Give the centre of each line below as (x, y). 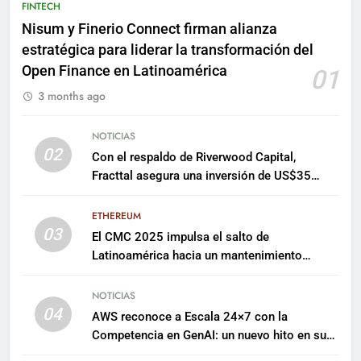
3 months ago (72, 95)
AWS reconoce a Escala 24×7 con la (189, 316)
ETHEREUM (116, 216)
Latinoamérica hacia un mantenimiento (197, 255)
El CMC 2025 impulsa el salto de (180, 237)
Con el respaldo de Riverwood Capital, (193, 157)
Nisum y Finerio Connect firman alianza (149, 29)
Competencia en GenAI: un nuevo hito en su (209, 335)
